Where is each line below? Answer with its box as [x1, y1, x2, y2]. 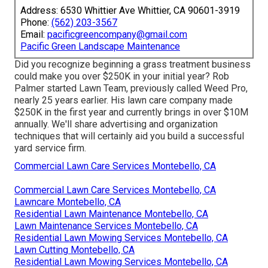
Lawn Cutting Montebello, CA [14, 243, 135, 255]
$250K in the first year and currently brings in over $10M [14, 106, 248, 118]
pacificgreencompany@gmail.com [47, 28, 187, 40]
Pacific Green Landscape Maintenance [20, 40, 180, 52]
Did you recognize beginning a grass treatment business [14, 58, 251, 70]
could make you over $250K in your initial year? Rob [14, 70, 229, 82]
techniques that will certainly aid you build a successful [14, 130, 244, 142]
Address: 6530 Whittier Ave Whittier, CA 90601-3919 [20, 4, 240, 16]
